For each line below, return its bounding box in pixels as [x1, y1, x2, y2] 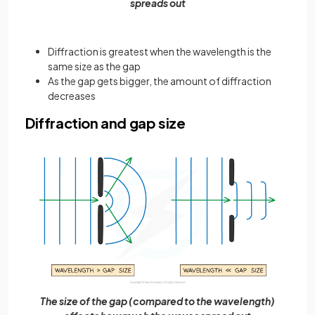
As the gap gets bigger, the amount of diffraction [48, 75, 271, 88]
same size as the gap [48, 60, 141, 73]
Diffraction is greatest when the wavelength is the [48, 45, 271, 58]
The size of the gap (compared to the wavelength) [40, 294, 275, 307]
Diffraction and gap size [25, 114, 186, 132]
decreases [48, 89, 96, 103]
